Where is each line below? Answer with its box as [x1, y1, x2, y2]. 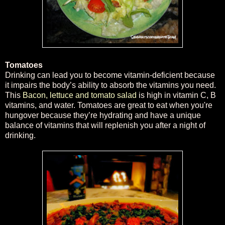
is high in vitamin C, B [137, 90, 216, 99]
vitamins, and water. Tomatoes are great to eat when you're [5, 100, 212, 109]
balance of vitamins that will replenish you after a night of [5, 121, 205, 130]
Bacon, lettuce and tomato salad [23, 90, 137, 99]
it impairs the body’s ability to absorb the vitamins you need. [5, 80, 216, 89]
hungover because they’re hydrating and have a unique [5, 110, 201, 120]
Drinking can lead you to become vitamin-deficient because [5, 70, 215, 79]
